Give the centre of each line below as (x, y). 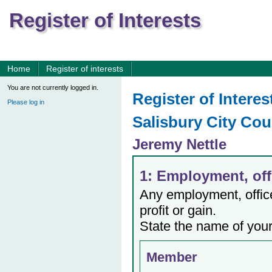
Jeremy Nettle (179, 144)
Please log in (26, 102)
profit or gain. (178, 210)
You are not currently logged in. (53, 87)
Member (172, 257)
